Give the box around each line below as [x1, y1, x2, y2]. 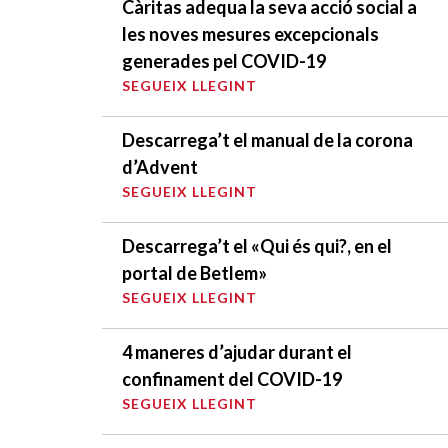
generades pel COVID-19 [122, 49, 326, 72]
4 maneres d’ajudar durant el [122, 340, 352, 363]
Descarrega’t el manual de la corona [122, 128, 413, 151]
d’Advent [122, 155, 198, 178]
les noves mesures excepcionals [122, 22, 379, 45]
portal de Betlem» [122, 261, 267, 284]
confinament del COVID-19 [122, 367, 342, 390]
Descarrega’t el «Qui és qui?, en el [122, 234, 392, 257]
